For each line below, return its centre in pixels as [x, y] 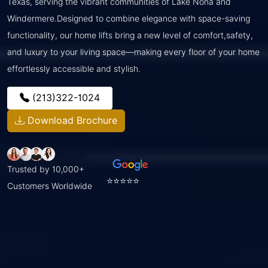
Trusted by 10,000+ [46, 169]
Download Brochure [71, 120]
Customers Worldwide [50, 186]
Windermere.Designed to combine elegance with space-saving [129, 18]
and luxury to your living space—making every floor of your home [133, 52]
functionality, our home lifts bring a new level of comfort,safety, [130, 35]
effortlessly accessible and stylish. [74, 68]
